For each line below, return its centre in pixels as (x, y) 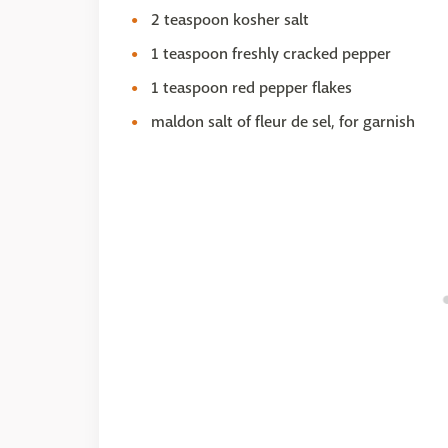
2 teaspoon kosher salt (230, 19)
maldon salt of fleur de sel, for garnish (283, 121)
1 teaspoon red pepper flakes (251, 87)
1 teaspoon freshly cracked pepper (271, 53)
